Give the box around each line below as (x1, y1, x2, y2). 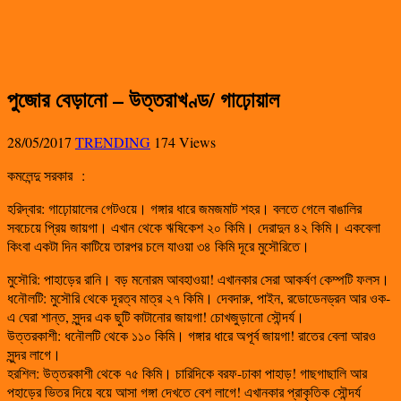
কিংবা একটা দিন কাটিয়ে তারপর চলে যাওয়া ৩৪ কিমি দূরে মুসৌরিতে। (7, 235, 310, 255)
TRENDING (75, 132, 150, 151)
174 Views (154, 132, 216, 151)
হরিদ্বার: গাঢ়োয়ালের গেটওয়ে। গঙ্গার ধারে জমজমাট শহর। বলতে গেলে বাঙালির (7, 198, 362, 218)
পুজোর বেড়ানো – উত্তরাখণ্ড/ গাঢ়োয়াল (7, 82, 279, 115)
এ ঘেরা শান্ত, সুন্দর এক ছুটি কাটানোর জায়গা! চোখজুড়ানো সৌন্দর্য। (7, 306, 304, 326)
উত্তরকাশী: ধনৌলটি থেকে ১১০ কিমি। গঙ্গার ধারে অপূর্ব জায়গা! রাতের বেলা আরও (7, 325, 376, 345)
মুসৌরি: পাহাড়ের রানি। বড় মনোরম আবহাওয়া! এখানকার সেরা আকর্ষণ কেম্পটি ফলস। (7, 269, 389, 288)
